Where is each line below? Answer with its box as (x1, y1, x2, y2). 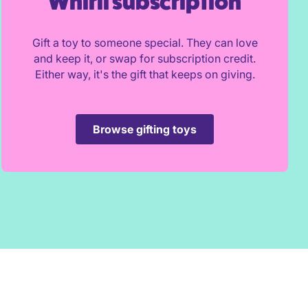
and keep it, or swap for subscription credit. (34, 52, 256, 65)
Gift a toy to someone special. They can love (32, 36, 258, 49)
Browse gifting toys (93, 122, 197, 136)
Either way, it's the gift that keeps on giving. (34, 67, 255, 81)
